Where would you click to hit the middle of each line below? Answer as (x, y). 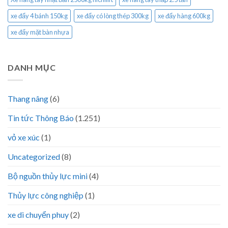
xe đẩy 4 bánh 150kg (39, 16)
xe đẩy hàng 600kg (184, 16)
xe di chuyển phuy (38, 214)
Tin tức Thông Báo (41, 118)
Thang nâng (28, 98)
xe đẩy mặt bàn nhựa (40, 32)
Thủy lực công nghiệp (46, 195)
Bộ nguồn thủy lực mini (48, 176)
